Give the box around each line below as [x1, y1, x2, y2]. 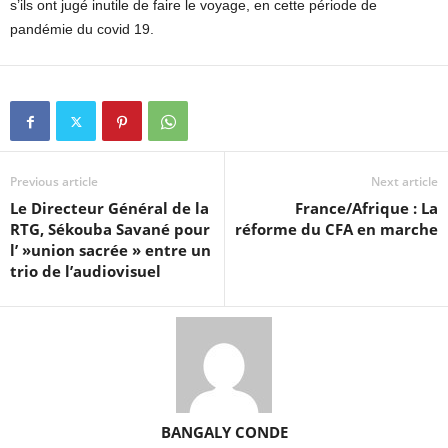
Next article [371, 173, 438, 191]
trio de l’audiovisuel [10, 261, 161, 282]
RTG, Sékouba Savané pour [10, 219, 210, 240]
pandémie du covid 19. [10, 21, 154, 38]
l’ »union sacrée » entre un [10, 240, 211, 261]
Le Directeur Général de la [10, 198, 209, 219]
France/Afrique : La [295, 198, 438, 219]
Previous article [10, 173, 98, 191]
